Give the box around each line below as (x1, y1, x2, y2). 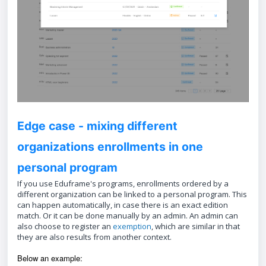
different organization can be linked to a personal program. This (17, 189, 247, 200)
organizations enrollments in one (17, 140, 203, 154)
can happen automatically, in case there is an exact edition (17, 199, 228, 211)
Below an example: (17, 252, 85, 264)
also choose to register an (17, 221, 113, 232)
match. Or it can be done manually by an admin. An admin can (17, 210, 238, 221)
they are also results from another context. (17, 232, 172, 243)
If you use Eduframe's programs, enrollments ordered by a (17, 178, 229, 189)
